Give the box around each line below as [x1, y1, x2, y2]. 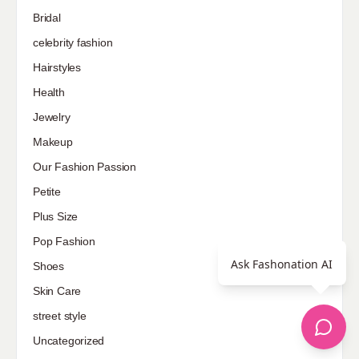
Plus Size [33, 210, 79, 224]
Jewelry [33, 111, 71, 124]
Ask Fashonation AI [231, 256, 333, 272]
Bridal [33, 11, 61, 25]
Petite [33, 185, 61, 199]
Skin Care [33, 284, 82, 298]
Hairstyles [33, 61, 81, 75]
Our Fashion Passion [33, 160, 137, 174]
